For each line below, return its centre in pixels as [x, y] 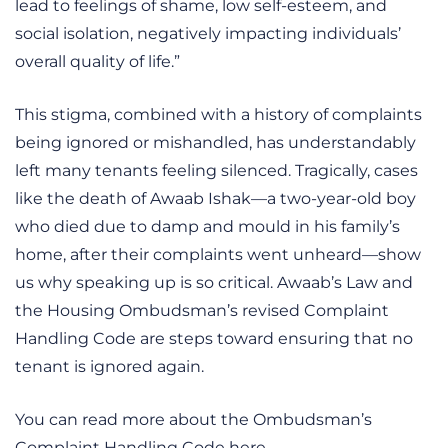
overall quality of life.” [97, 61]
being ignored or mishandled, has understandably [215, 142]
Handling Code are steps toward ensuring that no [214, 338]
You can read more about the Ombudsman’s [193, 419]
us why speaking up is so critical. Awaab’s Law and [214, 282]
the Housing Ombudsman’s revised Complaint [202, 310]
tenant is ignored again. [109, 366]
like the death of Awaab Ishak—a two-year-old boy [215, 198]
